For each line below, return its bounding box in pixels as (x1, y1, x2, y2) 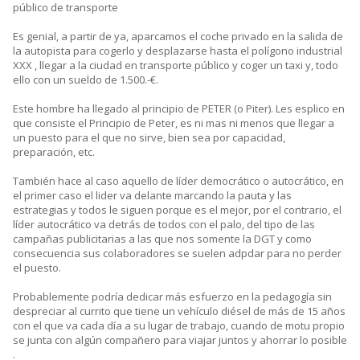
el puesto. (13, 260, 61, 276)
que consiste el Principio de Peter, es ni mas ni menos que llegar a (13, 116, 334, 131)
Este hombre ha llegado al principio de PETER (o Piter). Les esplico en (13, 101, 345, 117)
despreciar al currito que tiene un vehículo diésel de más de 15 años (13, 304, 346, 319)
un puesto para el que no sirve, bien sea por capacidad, (13, 130, 285, 145)
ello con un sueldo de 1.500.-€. (13, 72, 158, 88)
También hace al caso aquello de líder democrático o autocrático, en (13, 174, 344, 189)
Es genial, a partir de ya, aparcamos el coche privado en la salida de (13, 29, 343, 44)
